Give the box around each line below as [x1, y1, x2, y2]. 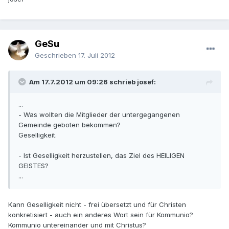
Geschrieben [35, 51, 78, 60]
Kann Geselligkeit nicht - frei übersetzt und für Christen [8, 200, 186, 209]
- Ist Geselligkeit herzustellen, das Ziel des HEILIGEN [18, 151, 185, 160]
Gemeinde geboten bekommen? [18, 121, 121, 129]
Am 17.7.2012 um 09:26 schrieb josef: [29, 78, 156, 86]
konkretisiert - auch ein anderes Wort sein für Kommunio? [8, 211, 193, 219]
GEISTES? [18, 162, 49, 170]
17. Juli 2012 [78, 51, 115, 60]
